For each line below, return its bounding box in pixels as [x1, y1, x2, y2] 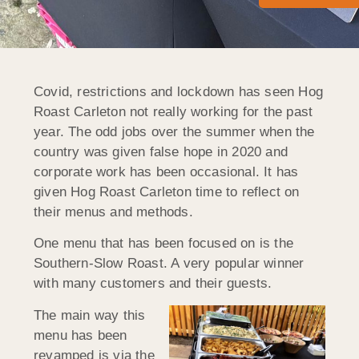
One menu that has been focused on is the [34, 236, 294, 252]
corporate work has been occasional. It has [34, 163, 299, 179]
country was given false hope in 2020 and [34, 143, 288, 159]
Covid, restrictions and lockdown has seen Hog [34, 83, 324, 99]
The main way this [34, 307, 146, 323]
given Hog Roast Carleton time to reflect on [34, 184, 300, 200]
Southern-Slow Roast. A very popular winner [34, 256, 305, 272]
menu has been [34, 327, 127, 343]
